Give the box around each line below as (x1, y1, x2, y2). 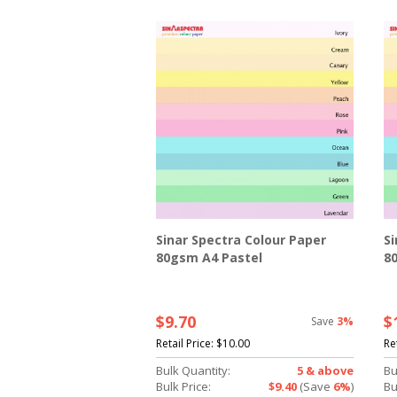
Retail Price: (155, 336, 216, 352)
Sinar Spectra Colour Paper (155, 231, 326, 249)
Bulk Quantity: (155, 362, 230, 379)
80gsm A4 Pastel (155, 249, 262, 267)
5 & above (296, 362, 354, 379)
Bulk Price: (155, 378, 211, 395)
